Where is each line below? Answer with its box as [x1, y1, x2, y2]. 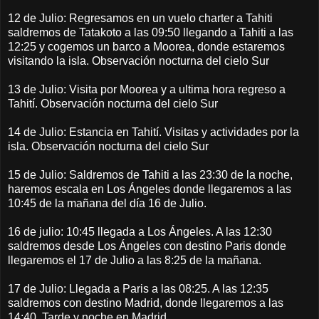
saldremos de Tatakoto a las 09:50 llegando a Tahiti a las [8, 26, 293, 38]
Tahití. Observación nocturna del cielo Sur [8, 97, 218, 110]
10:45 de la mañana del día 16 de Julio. [8, 197, 206, 209]
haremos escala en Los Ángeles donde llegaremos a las [8, 182, 291, 195]
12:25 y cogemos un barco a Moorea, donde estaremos [8, 40, 285, 53]
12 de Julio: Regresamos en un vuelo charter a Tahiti [8, 11, 273, 24]
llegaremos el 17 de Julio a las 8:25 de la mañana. [8, 253, 261, 266]
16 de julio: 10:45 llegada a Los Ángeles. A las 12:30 [8, 225, 272, 238]
